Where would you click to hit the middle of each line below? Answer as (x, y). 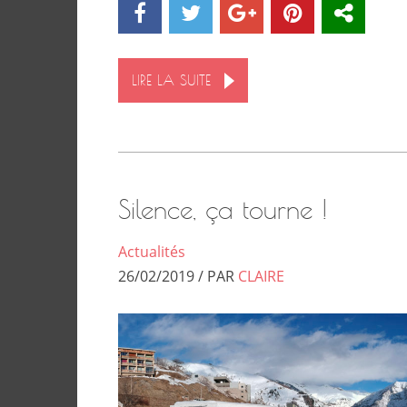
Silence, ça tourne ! (223, 209)
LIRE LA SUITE (171, 80)
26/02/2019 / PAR (178, 276)
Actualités (152, 251)
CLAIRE (261, 276)
